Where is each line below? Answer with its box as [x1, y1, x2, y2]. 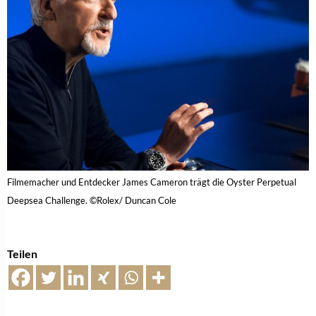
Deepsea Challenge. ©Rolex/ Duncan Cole [7, 194, 176, 206]
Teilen [7, 246, 37, 260]
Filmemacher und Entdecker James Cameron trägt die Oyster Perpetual [7, 176, 296, 188]
